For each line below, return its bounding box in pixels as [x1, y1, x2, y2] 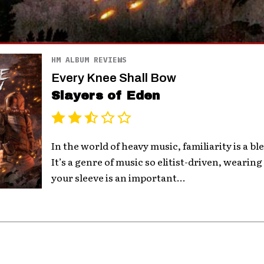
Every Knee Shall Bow [51, 71, 177, 84]
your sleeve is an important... [51, 170, 186, 184]
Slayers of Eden [51, 88, 160, 102]
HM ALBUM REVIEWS [51, 54, 127, 65]
